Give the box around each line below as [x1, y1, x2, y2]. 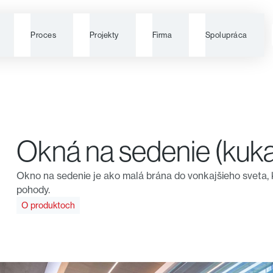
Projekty [89, 30, 119, 40]
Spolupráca [205, 30, 247, 40]
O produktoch [21, 200, 75, 211]
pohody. [16, 184, 51, 196]
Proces [30, 30, 57, 40]
